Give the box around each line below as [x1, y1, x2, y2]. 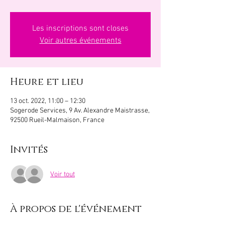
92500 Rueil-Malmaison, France [10, 116, 104, 125]
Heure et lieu [10, 75, 83, 88]
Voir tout [50, 170, 75, 179]
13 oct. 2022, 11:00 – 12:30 [10, 97, 85, 105]
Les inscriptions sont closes [32, 24, 129, 34]
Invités [10, 143, 48, 156]
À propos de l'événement [10, 202, 142, 215]
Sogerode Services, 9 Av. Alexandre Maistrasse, [10, 106, 150, 115]
